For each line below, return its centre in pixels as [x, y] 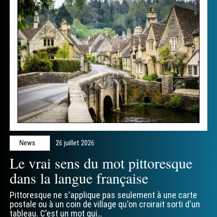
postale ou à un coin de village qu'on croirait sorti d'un [105, 204]
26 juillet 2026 [75, 143]
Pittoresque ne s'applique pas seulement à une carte [103, 195]
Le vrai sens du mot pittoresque [101, 163]
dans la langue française [79, 178]
